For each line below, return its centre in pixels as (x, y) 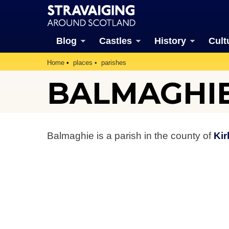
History (170, 41)
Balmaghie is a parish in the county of (130, 135)
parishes (114, 63)
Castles (115, 41)
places (83, 63)
